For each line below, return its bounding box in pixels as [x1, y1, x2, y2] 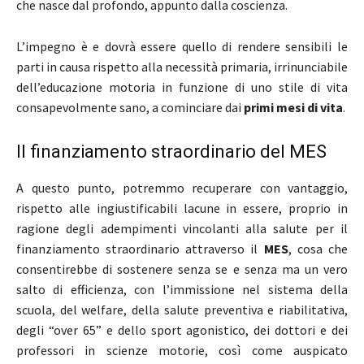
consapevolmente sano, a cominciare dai [16, 98, 244, 115]
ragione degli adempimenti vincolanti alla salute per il [16, 219, 348, 236]
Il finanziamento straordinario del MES [16, 141, 327, 162]
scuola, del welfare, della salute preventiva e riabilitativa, [16, 301, 348, 318]
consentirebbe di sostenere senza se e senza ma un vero [16, 260, 348, 277]
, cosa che [288, 240, 349, 257]
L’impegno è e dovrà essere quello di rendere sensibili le [16, 37, 348, 54]
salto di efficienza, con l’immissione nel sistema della [16, 280, 348, 297]
